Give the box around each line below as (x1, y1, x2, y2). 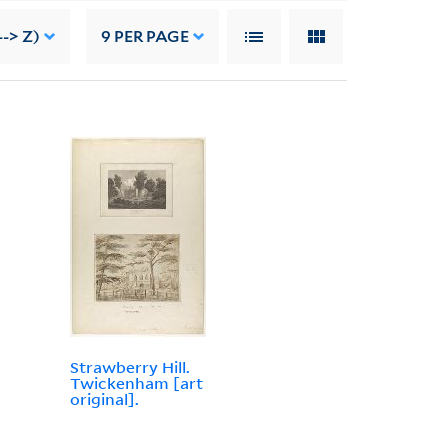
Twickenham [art (69, 373, 203, 394)
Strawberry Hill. (69, 357, 190, 378)
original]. (69, 389, 139, 410)
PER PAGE (111, 26, 190, 46)
